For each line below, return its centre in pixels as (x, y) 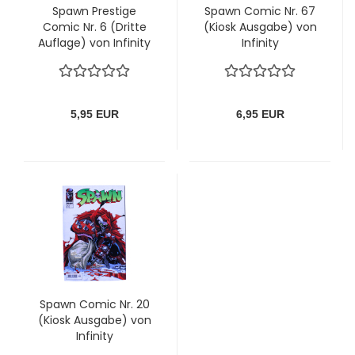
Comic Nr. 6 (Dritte (94, 27)
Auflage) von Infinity (94, 42)
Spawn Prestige (94, 11)
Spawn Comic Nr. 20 (94, 304)
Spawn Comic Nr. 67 (260, 11)
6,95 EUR (260, 114)
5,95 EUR (94, 114)
